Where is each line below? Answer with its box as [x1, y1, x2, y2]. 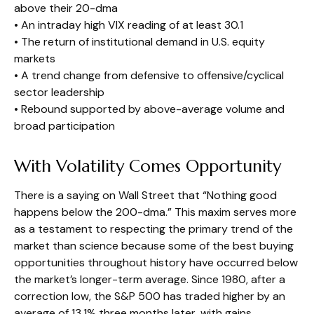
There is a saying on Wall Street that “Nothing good [14, 187, 277, 203]
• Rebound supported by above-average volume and [14, 101, 285, 116]
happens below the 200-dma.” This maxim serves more [14, 204, 296, 219]
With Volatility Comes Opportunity [14, 155, 281, 177]
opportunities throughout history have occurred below [14, 254, 298, 270]
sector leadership [14, 84, 104, 100]
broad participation [14, 118, 115, 133]
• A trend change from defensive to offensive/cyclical [14, 67, 284, 83]
